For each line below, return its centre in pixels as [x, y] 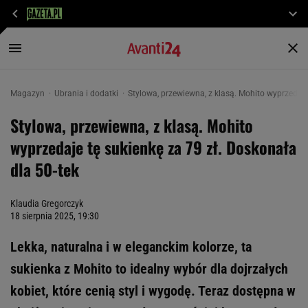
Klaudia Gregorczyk [47, 203]
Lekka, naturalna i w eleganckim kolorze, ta [131, 247]
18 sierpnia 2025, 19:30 [55, 216]
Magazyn [29, 93]
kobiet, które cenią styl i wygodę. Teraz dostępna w [153, 291]
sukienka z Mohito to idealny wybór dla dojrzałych [149, 269]
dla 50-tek [45, 169]
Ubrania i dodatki [87, 93]
